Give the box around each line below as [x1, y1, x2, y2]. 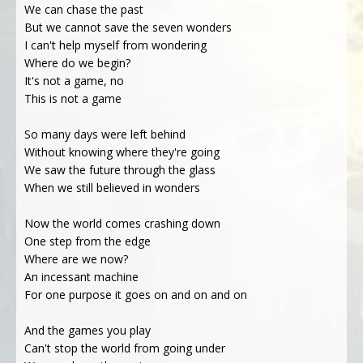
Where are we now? [24, 251, 128, 267]
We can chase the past [24, 2, 143, 17]
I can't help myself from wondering [24, 37, 207, 53]
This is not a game [24, 91, 122, 106]
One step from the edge [24, 233, 151, 249]
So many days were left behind [24, 126, 186, 142]
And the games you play [24, 322, 151, 338]
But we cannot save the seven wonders [24, 19, 232, 35]
